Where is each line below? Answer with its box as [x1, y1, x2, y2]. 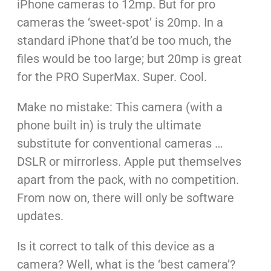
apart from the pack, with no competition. [16, 172, 239, 188]
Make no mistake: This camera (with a [16, 100, 223, 115]
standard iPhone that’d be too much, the [16, 33, 232, 48]
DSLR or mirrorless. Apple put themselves [16, 154, 241, 169]
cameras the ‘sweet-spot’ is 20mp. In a [16, 15, 223, 30]
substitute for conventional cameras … [16, 136, 223, 151]
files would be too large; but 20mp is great [16, 51, 242, 67]
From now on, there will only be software [16, 191, 234, 206]
